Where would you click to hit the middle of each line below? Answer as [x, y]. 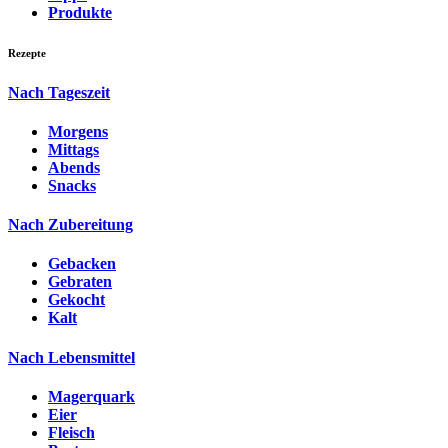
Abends [74, 167]
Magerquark [91, 396]
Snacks [72, 185]
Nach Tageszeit [59, 92]
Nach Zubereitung [70, 225]
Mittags [73, 149]
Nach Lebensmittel [71, 357]
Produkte [80, 12]
